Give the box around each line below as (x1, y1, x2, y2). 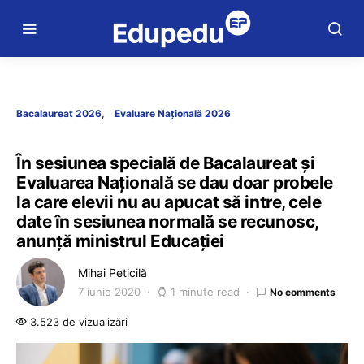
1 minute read (171, 285, 240, 298)
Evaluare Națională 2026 (115, 107, 231, 119)
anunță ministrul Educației (16, 231, 224, 251)
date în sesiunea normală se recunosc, (16, 211, 318, 232)
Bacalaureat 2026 (16, 107, 102, 119)
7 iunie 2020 (78, 285, 141, 298)
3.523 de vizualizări (27, 315, 128, 328)
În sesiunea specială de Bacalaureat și (16, 153, 315, 173)
